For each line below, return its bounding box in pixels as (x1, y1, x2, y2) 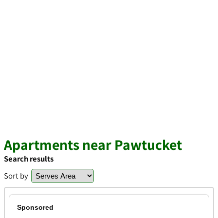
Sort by (4, 170, 28, 181)
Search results (4, 153, 54, 164)
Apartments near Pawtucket (4, 135, 182, 154)
